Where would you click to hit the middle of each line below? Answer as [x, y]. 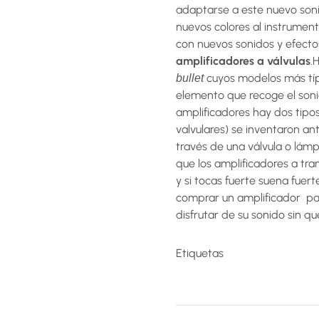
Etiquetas [200, 253]
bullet [190, 78]
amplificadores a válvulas [243, 61]
